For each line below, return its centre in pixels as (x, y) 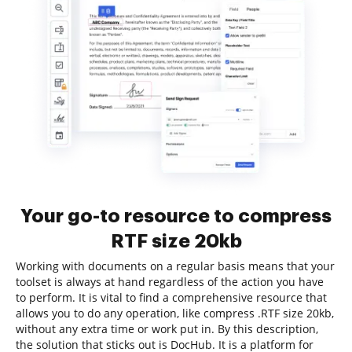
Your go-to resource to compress (176, 216)
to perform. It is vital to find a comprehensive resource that (171, 297)
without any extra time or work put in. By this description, (167, 329)
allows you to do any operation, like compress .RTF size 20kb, (175, 313)
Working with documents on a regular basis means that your (175, 266)
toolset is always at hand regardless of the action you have (170, 282)
